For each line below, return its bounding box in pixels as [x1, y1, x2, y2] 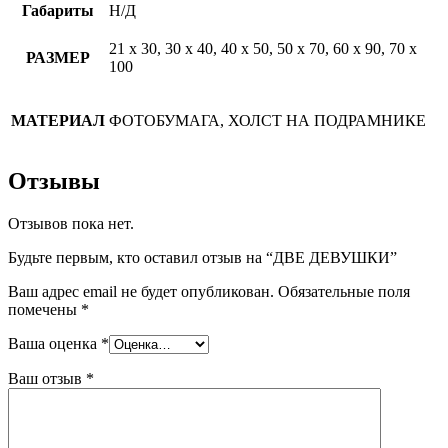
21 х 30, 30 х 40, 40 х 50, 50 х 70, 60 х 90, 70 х [109, 39, 417, 57]
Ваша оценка [8, 335, 101, 353]
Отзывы [8, 168, 100, 195]
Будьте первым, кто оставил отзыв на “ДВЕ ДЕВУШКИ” [8, 249, 397, 267]
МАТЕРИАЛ [11, 111, 105, 129]
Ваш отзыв [8, 370, 86, 388]
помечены [8, 301, 81, 319]
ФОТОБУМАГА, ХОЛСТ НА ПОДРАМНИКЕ [109, 111, 426, 129]
